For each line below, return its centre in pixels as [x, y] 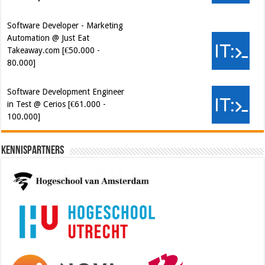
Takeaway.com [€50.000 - [54, 26]
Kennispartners [33, 151]
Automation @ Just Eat [49, 14]
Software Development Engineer [66, 68]
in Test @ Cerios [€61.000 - [57, 80]
